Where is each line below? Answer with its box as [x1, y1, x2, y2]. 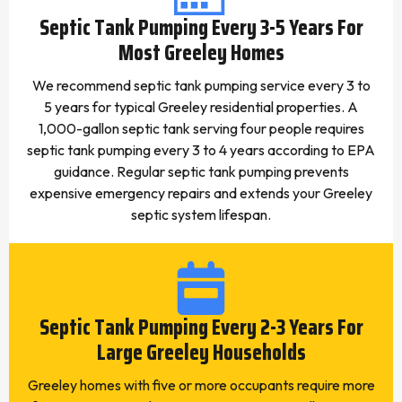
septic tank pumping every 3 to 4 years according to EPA [27, 141, 375, 159]
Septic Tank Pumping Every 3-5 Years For [39, 11, 363, 45]
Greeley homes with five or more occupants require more [27, 376, 375, 394]
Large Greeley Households [96, 336, 306, 370]
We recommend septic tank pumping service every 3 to [31, 76, 371, 94]
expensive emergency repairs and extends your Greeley [30, 184, 372, 202]
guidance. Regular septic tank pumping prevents [53, 162, 349, 180]
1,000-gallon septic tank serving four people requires [38, 119, 364, 137]
